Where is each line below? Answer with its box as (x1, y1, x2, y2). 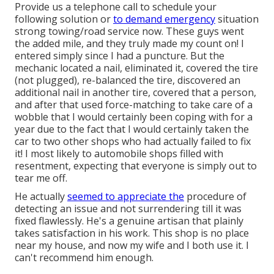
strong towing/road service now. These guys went (15, 24, 244, 39)
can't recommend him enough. (15, 251, 154, 265)
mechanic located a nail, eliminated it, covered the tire (15, 61, 258, 75)
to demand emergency (113, 12, 215, 26)
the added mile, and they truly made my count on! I (15, 37, 244, 51)
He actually (15, 190, 67, 204)
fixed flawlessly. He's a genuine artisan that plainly (15, 214, 243, 228)
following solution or (15, 12, 113, 26)
